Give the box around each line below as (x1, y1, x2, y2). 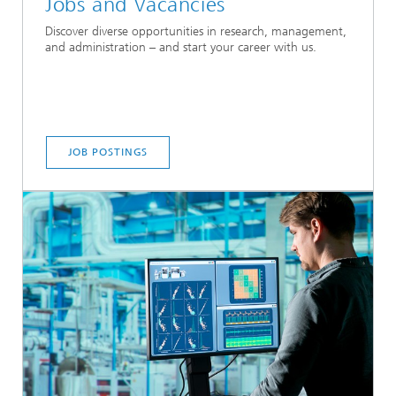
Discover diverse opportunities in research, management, (45, 24, 346, 40)
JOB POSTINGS (67, 146, 148, 158)
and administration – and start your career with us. (45, 40, 316, 56)
